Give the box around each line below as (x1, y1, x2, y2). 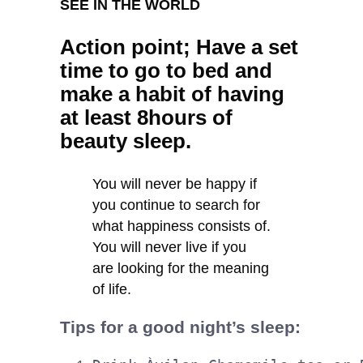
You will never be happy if (92, 176, 257, 193)
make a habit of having (60, 82, 284, 107)
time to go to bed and (60, 58, 272, 83)
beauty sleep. (60, 129, 191, 154)
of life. (92, 281, 131, 298)
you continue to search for (92, 197, 260, 214)
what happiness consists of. (92, 218, 271, 235)
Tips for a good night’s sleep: (60, 318, 301, 337)
